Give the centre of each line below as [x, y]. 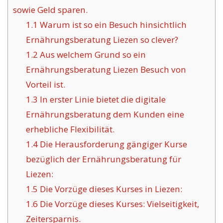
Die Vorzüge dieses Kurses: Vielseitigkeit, [118, 204]
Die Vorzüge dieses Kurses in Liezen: [110, 189]
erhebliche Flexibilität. [70, 129]
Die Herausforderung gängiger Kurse [112, 144]
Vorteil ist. [45, 85]
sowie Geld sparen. [50, 10]
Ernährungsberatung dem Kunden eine [105, 114]
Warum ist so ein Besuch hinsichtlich [112, 25]
